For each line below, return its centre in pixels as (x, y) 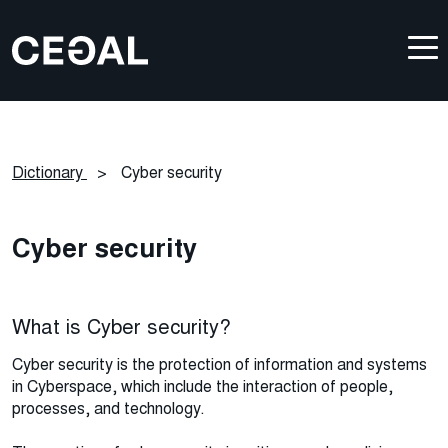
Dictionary (47, 173)
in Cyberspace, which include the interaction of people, (202, 387)
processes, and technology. (108, 409)
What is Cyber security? (121, 327)
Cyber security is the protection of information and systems (219, 365)
